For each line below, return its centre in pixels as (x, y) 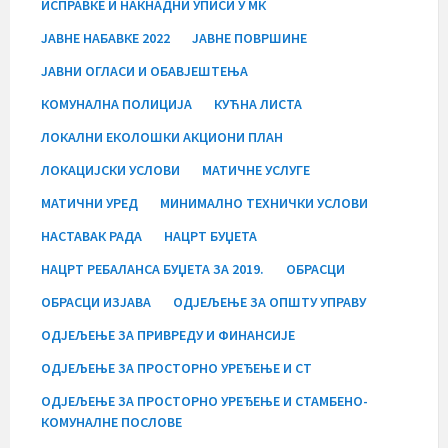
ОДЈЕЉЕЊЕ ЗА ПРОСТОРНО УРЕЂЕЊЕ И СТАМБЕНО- (204, 400)
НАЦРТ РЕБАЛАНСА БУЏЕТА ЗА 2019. (152, 268)
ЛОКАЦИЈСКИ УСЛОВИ (110, 169)
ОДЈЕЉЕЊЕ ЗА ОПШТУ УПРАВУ (269, 301)
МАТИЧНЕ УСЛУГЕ (256, 169)
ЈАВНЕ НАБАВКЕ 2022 (105, 37)
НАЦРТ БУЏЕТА (210, 235)
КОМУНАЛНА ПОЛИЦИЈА (116, 103)
